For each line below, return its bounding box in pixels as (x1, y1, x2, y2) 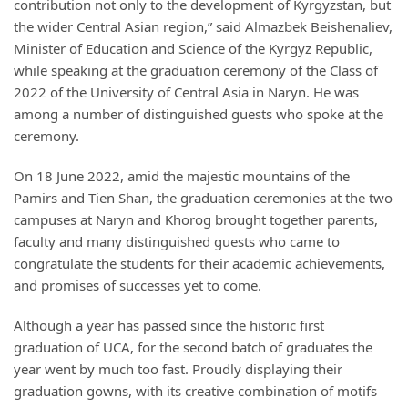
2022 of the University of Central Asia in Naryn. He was (14, 83, 359, 101)
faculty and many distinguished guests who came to (14, 232, 340, 250)
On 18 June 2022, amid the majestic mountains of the (14, 167, 350, 185)
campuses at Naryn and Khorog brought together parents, (14, 210, 378, 229)
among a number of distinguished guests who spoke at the (14, 105, 383, 123)
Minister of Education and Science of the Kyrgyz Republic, (14, 39, 372, 57)
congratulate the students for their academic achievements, (14, 254, 385, 272)
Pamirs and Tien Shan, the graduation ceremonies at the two (14, 189, 393, 207)
